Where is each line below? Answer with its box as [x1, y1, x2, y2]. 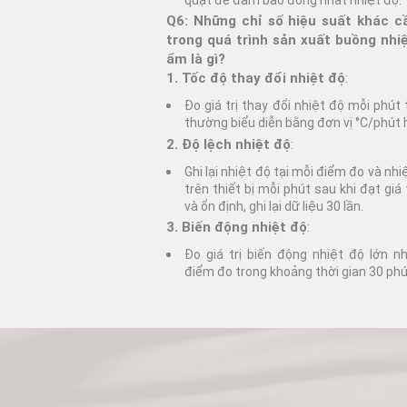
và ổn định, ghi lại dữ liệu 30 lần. [184, 198, 363, 213]
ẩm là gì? [166, 51, 225, 68]
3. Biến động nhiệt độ [166, 218, 307, 235]
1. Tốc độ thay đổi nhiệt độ [166, 70, 345, 87]
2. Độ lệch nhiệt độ [166, 135, 291, 153]
